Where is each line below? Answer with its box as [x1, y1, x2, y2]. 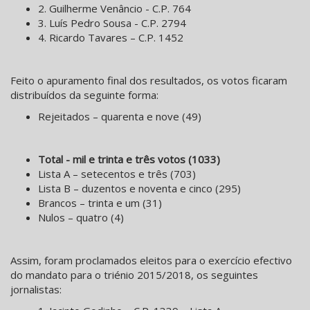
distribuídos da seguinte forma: [10, 88, 158, 102]
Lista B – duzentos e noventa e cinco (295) [38, 181, 241, 196]
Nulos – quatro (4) [38, 210, 124, 225]
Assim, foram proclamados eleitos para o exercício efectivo [10, 253, 292, 268]
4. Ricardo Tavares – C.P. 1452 [38, 30, 183, 45]
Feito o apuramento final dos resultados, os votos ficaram [10, 73, 287, 88]
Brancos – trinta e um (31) [38, 196, 162, 210]
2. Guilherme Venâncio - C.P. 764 [38, 1, 191, 16]
